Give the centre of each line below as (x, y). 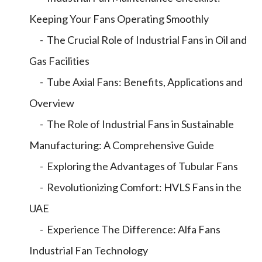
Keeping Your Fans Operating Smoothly (119, 19)
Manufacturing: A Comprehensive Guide (122, 145)
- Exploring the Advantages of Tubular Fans (134, 166)
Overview (52, 103)
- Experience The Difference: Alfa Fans (125, 229)
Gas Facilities (59, 61)
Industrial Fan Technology (89, 250)
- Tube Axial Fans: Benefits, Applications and (136, 82)
